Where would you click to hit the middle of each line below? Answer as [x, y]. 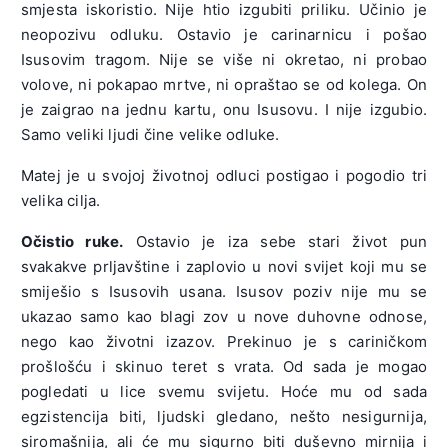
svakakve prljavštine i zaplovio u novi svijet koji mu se [224, 266]
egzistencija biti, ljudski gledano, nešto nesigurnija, [224, 416]
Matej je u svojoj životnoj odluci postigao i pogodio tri [224, 175]
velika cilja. [60, 200]
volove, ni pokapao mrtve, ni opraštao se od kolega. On [224, 84]
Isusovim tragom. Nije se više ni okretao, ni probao [224, 59]
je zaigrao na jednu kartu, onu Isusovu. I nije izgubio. [224, 109]
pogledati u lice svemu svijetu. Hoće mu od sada [224, 391]
